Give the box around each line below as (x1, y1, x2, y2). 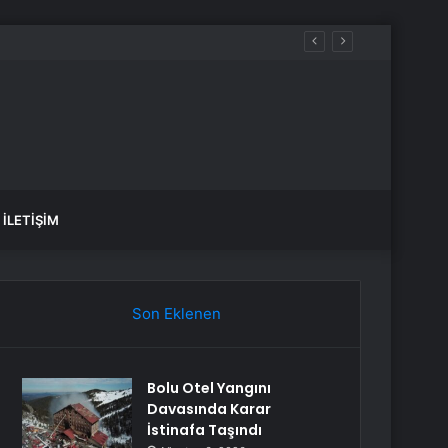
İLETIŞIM (3, 212, 59, 228)
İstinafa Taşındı (147, 420, 263, 440)
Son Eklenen (131, 304, 221, 323)
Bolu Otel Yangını (147, 378, 272, 398)
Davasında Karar (147, 399, 272, 419)
